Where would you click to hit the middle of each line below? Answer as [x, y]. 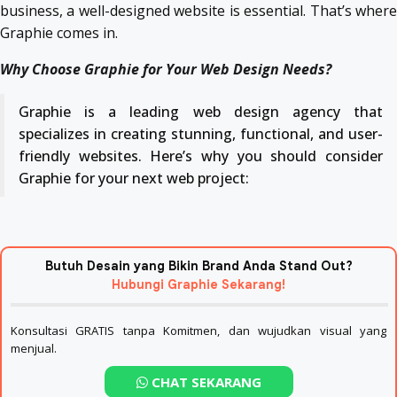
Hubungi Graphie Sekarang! [198, 284]
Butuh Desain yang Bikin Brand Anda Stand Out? [198, 265]
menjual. [34, 348]
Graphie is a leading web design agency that [201, 111]
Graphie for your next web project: [134, 178]
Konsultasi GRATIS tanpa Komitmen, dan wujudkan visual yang [198, 330]
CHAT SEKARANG [204, 382]
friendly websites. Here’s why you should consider [201, 156]
